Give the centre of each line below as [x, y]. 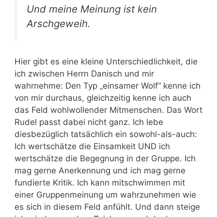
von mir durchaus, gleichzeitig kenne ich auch [103, 98]
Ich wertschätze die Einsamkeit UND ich [92, 146]
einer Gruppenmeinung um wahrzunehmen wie [105, 194]
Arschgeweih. [59, 23]
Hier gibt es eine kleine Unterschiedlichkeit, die [106, 61]
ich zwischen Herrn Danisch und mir [84, 73]
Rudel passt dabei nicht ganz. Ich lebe [89, 122]
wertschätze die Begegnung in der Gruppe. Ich [105, 158]
